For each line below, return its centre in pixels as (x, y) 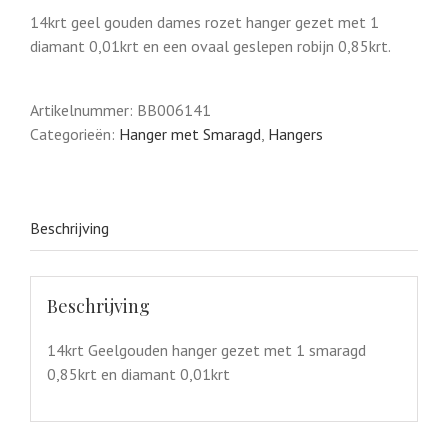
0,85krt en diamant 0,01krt (138, 373)
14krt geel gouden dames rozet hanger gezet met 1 (204, 22)
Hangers (295, 134)
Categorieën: (74, 134)
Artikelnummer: (83, 110)
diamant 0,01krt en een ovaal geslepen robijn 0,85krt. (210, 46)
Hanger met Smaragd (190, 134)
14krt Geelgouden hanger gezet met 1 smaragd (206, 349)
